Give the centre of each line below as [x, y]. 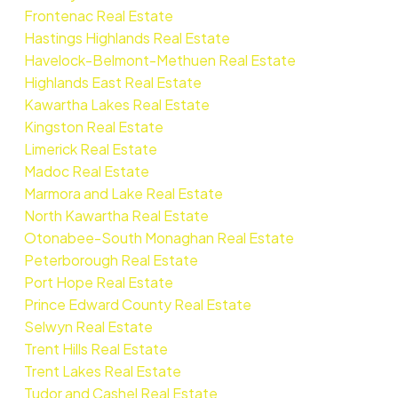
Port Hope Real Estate [98, 282]
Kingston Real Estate [93, 126]
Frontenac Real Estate [98, 15]
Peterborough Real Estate [111, 259]
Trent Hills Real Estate [96, 348]
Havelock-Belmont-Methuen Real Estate [159, 60]
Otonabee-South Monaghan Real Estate [159, 237]
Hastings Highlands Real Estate [127, 37]
